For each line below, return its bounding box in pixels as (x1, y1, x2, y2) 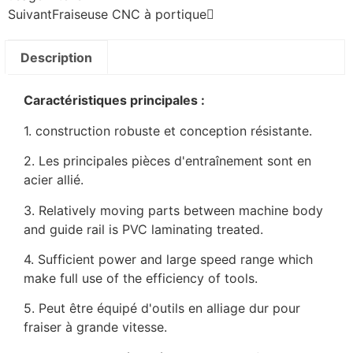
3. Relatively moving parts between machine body (24, 202, 323, 218)
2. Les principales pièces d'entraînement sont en (24, 153, 311, 169)
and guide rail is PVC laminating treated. (24, 221, 263, 237)
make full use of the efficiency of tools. (24, 269, 258, 286)
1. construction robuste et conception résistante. (24, 122, 312, 139)
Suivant (8, 6, 52, 22)
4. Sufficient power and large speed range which (24, 251, 313, 267)
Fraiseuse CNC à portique (52, 6, 206, 22)
